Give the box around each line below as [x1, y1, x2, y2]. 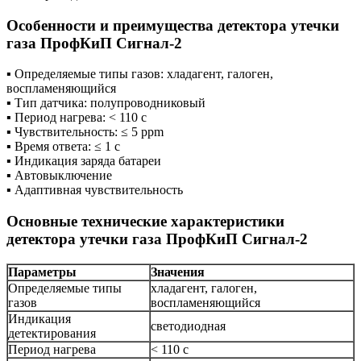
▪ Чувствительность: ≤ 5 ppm [6, 125, 164, 139]
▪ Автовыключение [6, 168, 112, 183]
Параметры [8, 264, 77, 279]
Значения [151, 264, 205, 279]
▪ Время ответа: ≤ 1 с [6, 139, 120, 154]
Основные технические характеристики [6, 213, 284, 230]
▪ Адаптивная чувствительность [6, 183, 183, 197]
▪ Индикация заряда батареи [6, 154, 161, 168]
